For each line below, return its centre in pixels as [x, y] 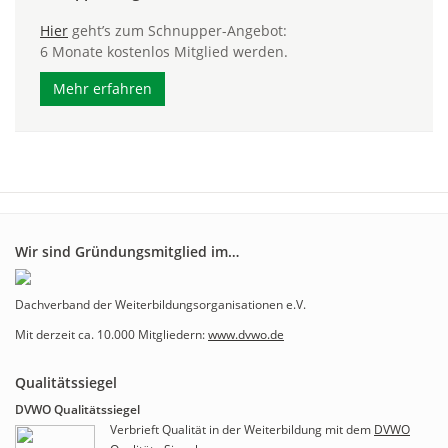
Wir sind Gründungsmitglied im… [127, 251]
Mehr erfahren [102, 88]
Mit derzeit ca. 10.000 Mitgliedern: [111, 334]
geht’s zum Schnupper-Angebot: [177, 30]
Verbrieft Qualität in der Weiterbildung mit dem [242, 429]
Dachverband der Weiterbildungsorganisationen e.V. [160, 304]
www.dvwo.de [246, 334]
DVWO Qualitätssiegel [77, 409]
